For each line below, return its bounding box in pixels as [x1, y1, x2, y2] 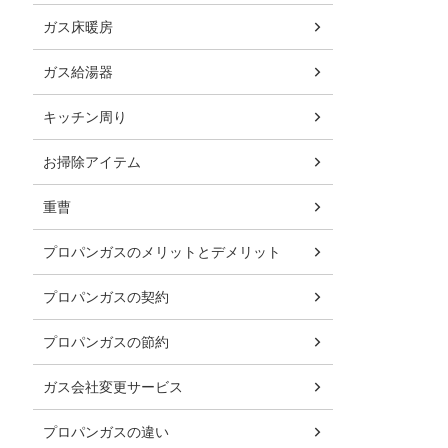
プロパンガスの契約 [43, 288, 169, 305]
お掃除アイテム [43, 153, 141, 170]
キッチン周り [43, 108, 127, 125]
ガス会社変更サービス [43, 378, 183, 395]
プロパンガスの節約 [43, 333, 169, 350]
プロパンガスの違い [43, 423, 169, 440]
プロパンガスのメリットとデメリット [43, 243, 281, 260]
